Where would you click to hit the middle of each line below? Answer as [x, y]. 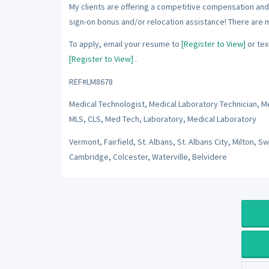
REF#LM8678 [91, 81]
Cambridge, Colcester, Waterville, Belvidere [148, 156]
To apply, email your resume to [125, 44]
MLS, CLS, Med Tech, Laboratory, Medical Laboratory [162, 119]
